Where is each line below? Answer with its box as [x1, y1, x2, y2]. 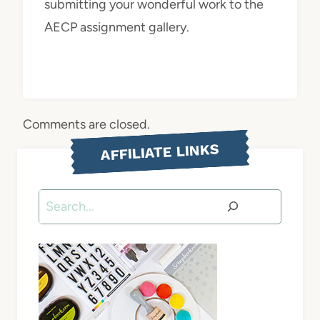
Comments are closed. [23, 116, 150, 133]
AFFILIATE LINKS [100, 140, 220, 164]
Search [38, 192, 78, 209]
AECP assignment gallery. [44, 19, 189, 36]
